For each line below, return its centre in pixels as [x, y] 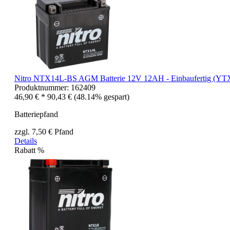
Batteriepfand [36, 114]
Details [26, 141]
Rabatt [25, 150]
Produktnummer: [43, 87]
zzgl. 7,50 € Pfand [44, 131]
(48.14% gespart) [102, 97]
